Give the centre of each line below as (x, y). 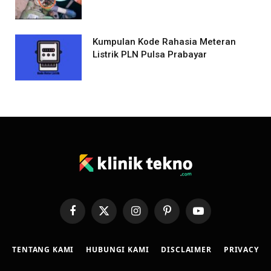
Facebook (89, 216)
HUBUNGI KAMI (118, 249)
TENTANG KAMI (43, 249)
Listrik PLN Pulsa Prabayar (150, 54)
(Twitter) (117, 227)
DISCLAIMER (186, 249)
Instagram (152, 216)
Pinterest (182, 216)
